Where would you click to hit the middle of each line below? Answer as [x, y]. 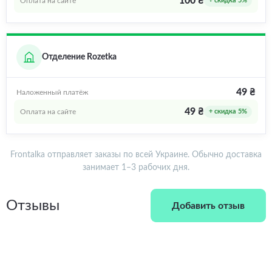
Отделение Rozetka [79, 57]
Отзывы [33, 206]
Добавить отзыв [208, 206]
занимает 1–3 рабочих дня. [136, 168]
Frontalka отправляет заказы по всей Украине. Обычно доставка [136, 155]
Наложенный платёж [52, 93]
